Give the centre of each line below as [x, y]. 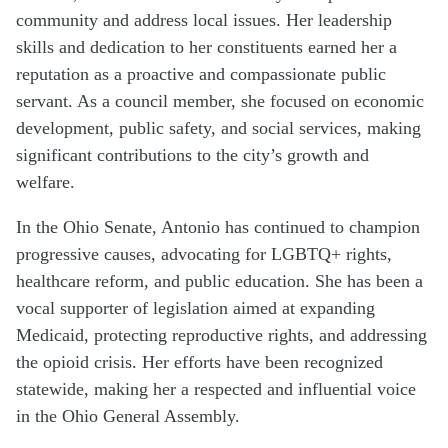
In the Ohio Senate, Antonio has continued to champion [218, 226]
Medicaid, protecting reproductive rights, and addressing [221, 334]
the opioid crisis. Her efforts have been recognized [199, 361]
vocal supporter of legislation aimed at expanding [195, 307]
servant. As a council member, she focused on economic [220, 100]
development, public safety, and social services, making [218, 127]
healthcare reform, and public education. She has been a [219, 280]
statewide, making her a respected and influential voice [216, 388]
